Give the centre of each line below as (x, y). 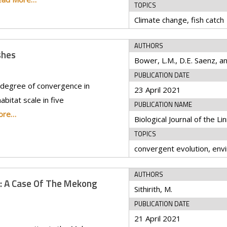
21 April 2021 (158, 218)
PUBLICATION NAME (163, 104)
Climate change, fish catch (179, 20)
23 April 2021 (158, 90)
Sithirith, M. (154, 189)
